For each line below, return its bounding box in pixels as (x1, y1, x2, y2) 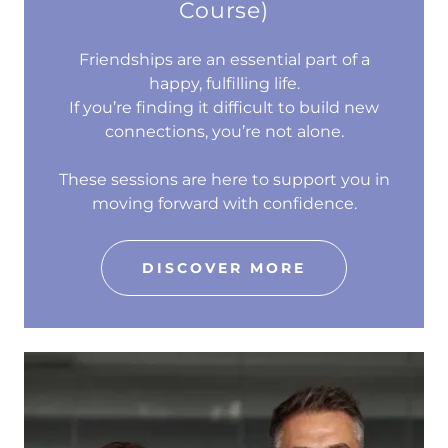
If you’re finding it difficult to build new (69, 98, 379, 118)
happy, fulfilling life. (148, 74, 300, 94)
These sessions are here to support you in (58, 170, 390, 190)
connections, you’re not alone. (104, 122, 344, 142)
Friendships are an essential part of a (78, 50, 370, 70)
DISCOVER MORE (142, 259, 306, 278)
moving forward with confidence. (91, 194, 357, 214)
